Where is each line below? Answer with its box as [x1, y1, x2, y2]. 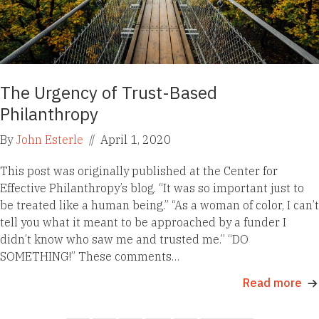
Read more [243, 276, 302, 291]
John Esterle [16, 132, 83, 147]
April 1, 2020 [98, 132, 171, 147]
